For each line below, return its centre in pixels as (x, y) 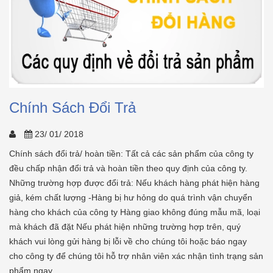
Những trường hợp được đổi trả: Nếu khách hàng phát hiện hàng (134, 183)
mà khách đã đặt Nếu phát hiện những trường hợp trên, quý (125, 226)
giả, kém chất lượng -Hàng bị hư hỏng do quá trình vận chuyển (131, 197)
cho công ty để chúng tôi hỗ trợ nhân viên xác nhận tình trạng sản (136, 256)
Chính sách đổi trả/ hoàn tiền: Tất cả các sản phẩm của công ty (131, 153)
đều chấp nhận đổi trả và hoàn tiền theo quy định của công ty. (128, 168)
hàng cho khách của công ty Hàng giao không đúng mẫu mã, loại (135, 212)
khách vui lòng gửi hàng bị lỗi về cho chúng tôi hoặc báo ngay (128, 241)
